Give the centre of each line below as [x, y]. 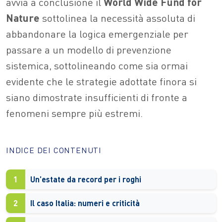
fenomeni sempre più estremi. [74, 113]
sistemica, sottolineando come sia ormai [97, 65]
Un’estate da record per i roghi [86, 179]
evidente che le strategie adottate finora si [101, 81]
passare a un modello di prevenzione [89, 49]
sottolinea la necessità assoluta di [117, 18]
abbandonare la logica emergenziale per [97, 33]
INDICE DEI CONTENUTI [54, 150]
